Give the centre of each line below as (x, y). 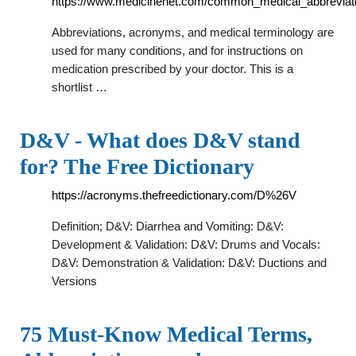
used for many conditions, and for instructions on (177, 50)
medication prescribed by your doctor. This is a (172, 69)
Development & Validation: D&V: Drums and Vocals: (186, 244)
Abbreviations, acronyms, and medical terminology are (193, 32)
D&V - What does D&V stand (160, 140)
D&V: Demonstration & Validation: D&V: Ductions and (189, 263)
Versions (74, 281)
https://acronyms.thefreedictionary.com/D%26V (174, 195)
